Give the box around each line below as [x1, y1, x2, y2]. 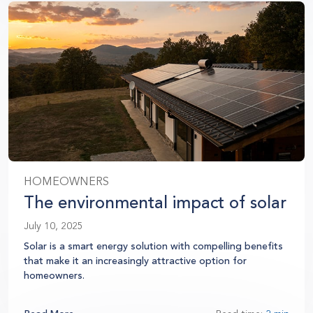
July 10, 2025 [24, 219, 83, 232]
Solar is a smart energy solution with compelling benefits [24, 240, 283, 252]
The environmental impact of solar [24, 191, 286, 213]
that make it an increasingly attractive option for [24, 254, 247, 267]
